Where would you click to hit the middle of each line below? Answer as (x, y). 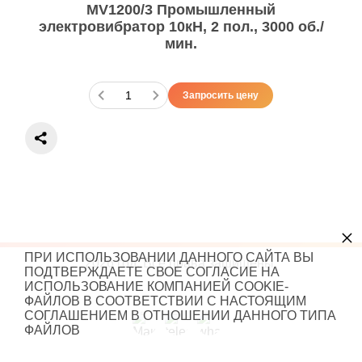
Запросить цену (221, 95)
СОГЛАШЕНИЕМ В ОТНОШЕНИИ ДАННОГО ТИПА (180, 316)
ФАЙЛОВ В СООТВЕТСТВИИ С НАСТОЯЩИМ (165, 301)
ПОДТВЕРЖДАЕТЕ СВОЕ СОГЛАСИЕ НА (152, 272)
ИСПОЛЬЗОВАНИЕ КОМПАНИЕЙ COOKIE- (156, 286)
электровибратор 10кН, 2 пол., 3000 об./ (181, 27)
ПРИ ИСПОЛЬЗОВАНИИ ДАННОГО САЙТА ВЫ (169, 257)
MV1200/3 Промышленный (181, 10)
